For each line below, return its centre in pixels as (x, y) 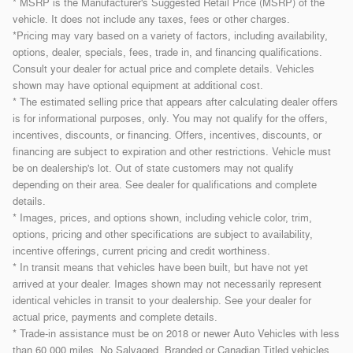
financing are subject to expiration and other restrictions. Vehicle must (172, 152)
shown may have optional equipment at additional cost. (138, 85)
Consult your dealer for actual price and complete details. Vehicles (163, 69)
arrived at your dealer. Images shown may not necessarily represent (167, 284)
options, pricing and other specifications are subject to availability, (163, 234)
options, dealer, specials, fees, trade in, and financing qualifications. (167, 52)
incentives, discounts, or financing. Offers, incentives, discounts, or (167, 135)
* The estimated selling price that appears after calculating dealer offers (175, 102)
